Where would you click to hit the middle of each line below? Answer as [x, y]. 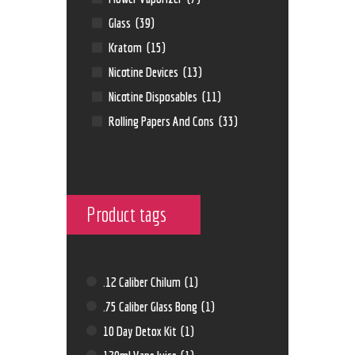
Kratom [127, 48]
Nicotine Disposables [155, 97]
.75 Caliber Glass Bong [152, 306]
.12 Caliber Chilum [143, 281]
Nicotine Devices [145, 72]
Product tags [126, 214]
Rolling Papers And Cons [163, 121]
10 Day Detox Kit [141, 330]
